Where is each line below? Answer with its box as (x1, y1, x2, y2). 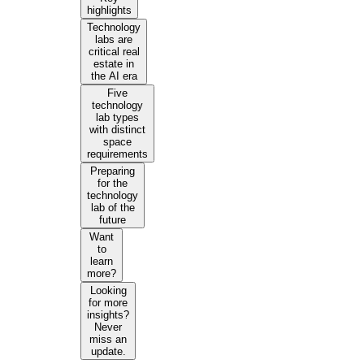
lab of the (90, 201, 135, 214)
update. (90, 345, 126, 358)
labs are (95, 33, 133, 46)
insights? (87, 309, 130, 322)
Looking (89, 284, 127, 297)
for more (89, 297, 128, 310)
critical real (88, 45, 140, 58)
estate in (93, 58, 135, 71)
